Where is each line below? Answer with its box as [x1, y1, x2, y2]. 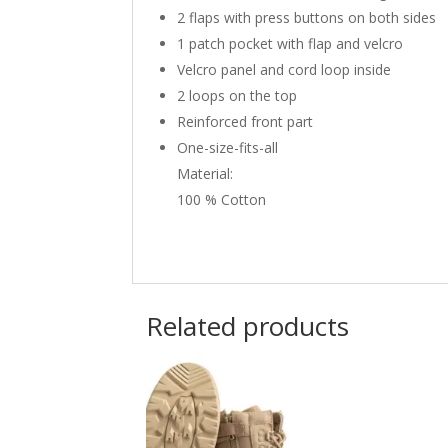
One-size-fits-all [177, 137, 278, 157]
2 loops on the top [177, 85, 297, 105]
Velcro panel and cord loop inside [177, 59, 391, 79]
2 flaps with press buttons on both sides [177, 7, 436, 27]
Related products [146, 308, 349, 345]
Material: [177, 163, 233, 183]
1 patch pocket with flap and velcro [177, 33, 403, 53]
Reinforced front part [177, 111, 313, 131]
